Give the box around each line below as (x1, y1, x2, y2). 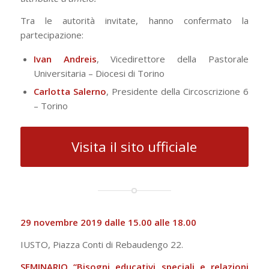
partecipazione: (20, 29, 83, 41)
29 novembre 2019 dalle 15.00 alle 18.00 (20, 216, 196, 229)
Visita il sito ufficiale (71, 138, 198, 157)
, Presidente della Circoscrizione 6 (106, 85, 249, 97)
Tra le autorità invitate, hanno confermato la (20, 14, 249, 27)
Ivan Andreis (33, 52, 97, 65)
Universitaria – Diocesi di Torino (33, 67, 165, 79)
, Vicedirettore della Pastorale (96, 52, 249, 65)
